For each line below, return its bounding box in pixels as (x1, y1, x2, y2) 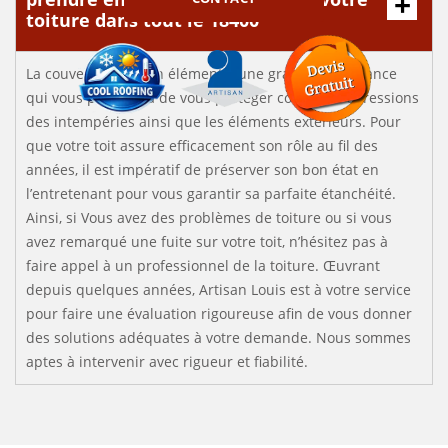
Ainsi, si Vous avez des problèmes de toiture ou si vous (26, 208, 392, 227)
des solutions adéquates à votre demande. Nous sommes (26, 328, 411, 347)
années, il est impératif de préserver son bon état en (26, 160, 379, 179)
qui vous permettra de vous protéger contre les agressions (26, 88, 419, 107)
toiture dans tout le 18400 (26, 8, 259, 32)
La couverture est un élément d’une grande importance (26, 64, 397, 83)
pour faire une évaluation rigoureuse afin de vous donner (26, 304, 412, 323)
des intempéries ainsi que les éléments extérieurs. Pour (26, 112, 401, 131)
